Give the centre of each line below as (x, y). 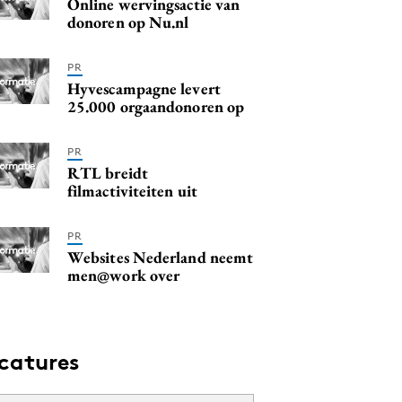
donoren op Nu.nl (128, 22)
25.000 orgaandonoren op (156, 106)
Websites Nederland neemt (161, 257)
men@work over (124, 275)
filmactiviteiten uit (132, 190)
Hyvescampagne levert (144, 88)
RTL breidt (108, 172)
